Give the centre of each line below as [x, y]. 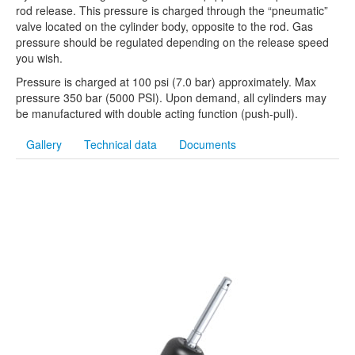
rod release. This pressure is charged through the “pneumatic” [172, 10]
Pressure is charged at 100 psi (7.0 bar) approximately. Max [166, 81]
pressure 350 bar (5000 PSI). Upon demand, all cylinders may [171, 97]
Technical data [120, 144]
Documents [208, 144]
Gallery [44, 144]
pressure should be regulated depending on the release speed [172, 42]
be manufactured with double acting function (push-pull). [157, 113]
